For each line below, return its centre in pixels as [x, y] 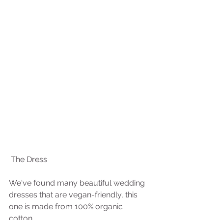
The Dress [29, 160]
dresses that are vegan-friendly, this [74, 195]
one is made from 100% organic [67, 207]
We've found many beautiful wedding [78, 183]
